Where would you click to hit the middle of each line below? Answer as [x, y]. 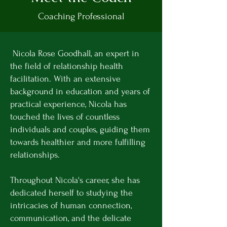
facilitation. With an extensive [65, 79]
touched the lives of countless [65, 117]
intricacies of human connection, [71, 205]
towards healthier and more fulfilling [78, 142]
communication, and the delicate [71, 218]
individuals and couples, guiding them [80, 129]
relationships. [35, 155]
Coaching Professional [81, 16]
